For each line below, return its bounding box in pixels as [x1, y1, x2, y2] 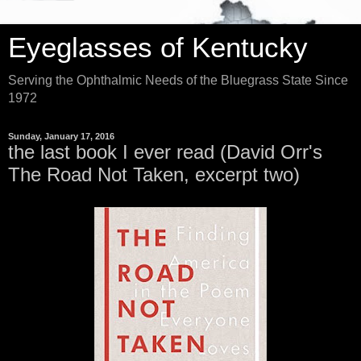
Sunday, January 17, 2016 [8, 131, 114, 141]
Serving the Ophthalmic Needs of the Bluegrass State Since [8, 73, 348, 87]
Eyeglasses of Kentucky [8, 32, 308, 63]
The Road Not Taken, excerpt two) [8, 164, 300, 185]
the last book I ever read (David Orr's [8, 141, 322, 163]
